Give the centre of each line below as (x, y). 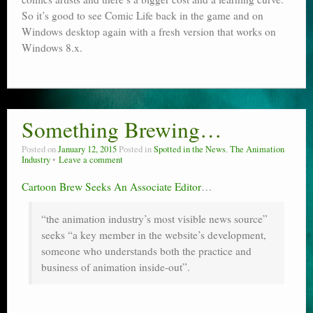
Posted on (40, 150)
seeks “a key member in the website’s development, (154, 235)
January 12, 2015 (87, 150)
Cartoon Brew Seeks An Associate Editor (111, 187)
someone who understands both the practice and (146, 251)
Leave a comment (91, 160)
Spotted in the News (190, 150)
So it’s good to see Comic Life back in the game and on (143, 16)
